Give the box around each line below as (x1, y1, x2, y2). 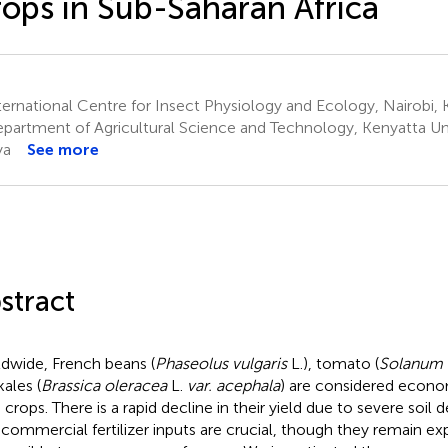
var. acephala (186, 375, 280, 395)
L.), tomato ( (286, 353, 379, 373)
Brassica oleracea (40, 375, 167, 395)
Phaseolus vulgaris (154, 353, 287, 373)
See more (26, 139, 99, 159)
